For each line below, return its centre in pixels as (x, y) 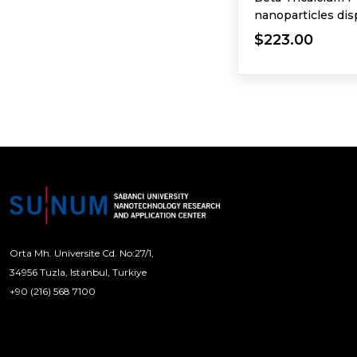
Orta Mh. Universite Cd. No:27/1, (82, 253)
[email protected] (135, 291)
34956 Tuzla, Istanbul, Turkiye (78, 272)
